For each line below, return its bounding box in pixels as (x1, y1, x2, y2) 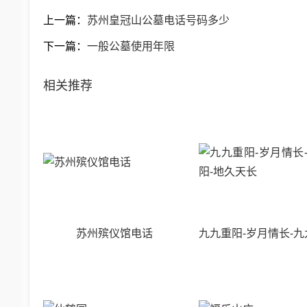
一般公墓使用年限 (87, 40, 175, 52)
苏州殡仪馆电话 (76, 227, 153, 239)
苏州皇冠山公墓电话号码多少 (87, 14, 230, 26)
